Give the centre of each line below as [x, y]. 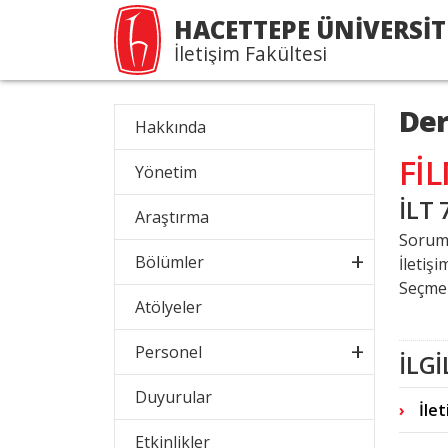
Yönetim [166, 172]
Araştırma [172, 217]
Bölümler [169, 262]
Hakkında [170, 127]
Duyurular [173, 397]
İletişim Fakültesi [250, 53]
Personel [168, 352]
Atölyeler [168, 307]
